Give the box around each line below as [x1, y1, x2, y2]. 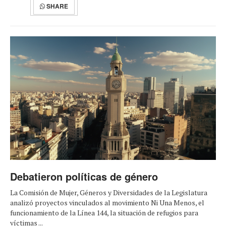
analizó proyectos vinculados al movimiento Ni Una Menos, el [10, 198, 204, 208]
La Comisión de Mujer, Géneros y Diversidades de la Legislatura [10, 188, 207, 198]
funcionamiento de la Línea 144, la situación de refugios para [10, 208, 198, 218]
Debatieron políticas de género [10, 169, 158, 184]
